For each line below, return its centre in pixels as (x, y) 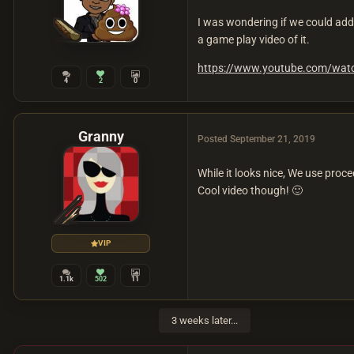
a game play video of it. (254, 40)
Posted (214, 139)
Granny (101, 137)
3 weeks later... (205, 321)
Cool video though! (245, 191)
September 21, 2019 (273, 139)
